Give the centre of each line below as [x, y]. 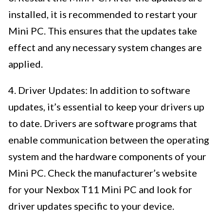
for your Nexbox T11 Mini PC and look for [100, 190]
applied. [26, 64]
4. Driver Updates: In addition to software [99, 90]
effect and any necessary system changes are [105, 47]
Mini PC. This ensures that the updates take [103, 31]
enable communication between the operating [109, 140]
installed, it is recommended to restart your [103, 14]
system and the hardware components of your [107, 156]
